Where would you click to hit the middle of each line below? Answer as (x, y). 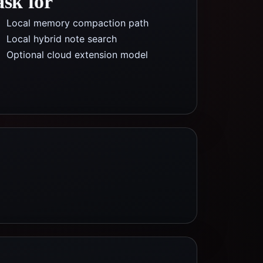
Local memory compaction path (77, 23)
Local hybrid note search (62, 39)
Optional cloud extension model (77, 55)
